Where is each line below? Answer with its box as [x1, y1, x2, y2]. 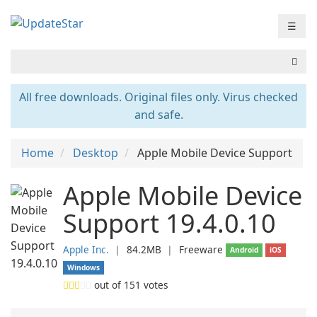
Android [230, 245, 259, 255]
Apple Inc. [63, 243, 109, 256]
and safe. [134, 107, 183, 122]
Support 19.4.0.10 [63, 206, 276, 241]
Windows [67, 263, 100, 272]
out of [91, 278, 124, 292]
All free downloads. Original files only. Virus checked [19, 89, 298, 105]
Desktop [73, 145, 118, 161]
